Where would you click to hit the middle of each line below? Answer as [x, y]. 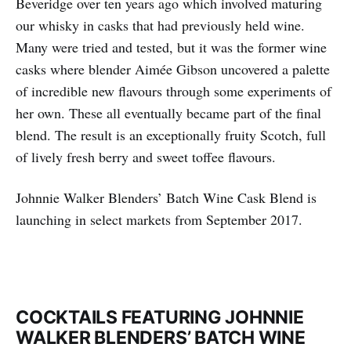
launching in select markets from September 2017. [159, 220]
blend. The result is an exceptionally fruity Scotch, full [171, 135]
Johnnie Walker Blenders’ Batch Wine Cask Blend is [166, 198]
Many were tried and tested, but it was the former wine [171, 47]
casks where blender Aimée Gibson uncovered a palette [173, 69]
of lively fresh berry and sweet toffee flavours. [146, 157]
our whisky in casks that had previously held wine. [160, 25]
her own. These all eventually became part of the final [168, 113]
